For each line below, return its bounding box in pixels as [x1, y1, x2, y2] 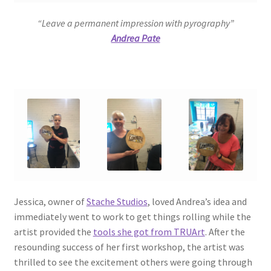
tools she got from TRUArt [93, 226, 205, 238]
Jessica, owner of [13, 195, 87, 208]
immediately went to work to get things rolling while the [13, 211, 251, 223]
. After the [204, 226, 245, 238]
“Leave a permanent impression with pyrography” [37, 17, 234, 30]
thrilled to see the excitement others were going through [13, 256, 252, 269]
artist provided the [13, 226, 93, 238]
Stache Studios [86, 195, 148, 208]
